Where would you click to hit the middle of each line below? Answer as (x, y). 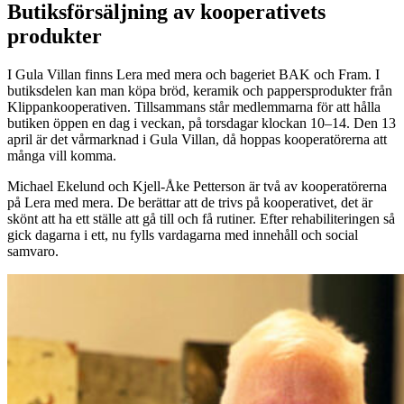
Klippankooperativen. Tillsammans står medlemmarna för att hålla (194, 107)
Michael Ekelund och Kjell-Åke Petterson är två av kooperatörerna (197, 187)
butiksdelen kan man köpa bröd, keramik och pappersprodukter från (200, 91)
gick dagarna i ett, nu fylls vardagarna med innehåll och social (183, 235)
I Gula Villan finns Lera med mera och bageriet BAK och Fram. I (193, 75)
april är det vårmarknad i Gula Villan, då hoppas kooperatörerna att (197, 140)
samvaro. (33, 252)
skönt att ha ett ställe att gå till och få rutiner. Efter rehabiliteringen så (201, 219)
